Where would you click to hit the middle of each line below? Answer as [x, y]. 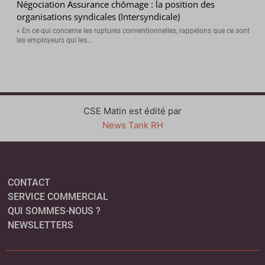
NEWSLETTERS [41, 225]
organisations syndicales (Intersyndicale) [98, 16]
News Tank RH [132, 125]
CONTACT [29, 182]
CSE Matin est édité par [132, 111]
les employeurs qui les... [55, 40]
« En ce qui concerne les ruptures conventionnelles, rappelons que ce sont [133, 30]
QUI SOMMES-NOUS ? [54, 211]
